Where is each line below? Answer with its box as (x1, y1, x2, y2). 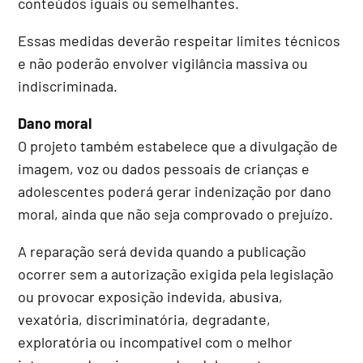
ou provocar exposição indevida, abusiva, (18, 287, 284, 305)
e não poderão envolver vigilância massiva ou (18, 53, 309, 72)
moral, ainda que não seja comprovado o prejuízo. (18, 204, 334, 223)
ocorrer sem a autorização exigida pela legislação (18, 264, 335, 283)
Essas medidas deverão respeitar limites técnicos (18, 31, 341, 49)
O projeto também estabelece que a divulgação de (18, 136, 339, 155)
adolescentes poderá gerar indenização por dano (18, 181, 332, 200)
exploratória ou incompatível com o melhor (18, 332, 293, 351)
